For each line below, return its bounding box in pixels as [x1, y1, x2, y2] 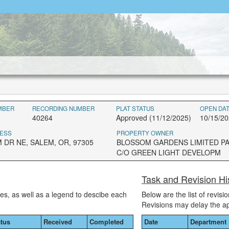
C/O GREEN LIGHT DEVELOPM [117, 147, 221, 157]
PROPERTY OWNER [117, 129, 173, 137]
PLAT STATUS [116, 104, 154, 112]
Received [43, 217, 72, 226]
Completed [89, 217, 124, 226]
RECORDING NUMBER [32, 104, 95, 112]
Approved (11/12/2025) [116, 112, 191, 123]
